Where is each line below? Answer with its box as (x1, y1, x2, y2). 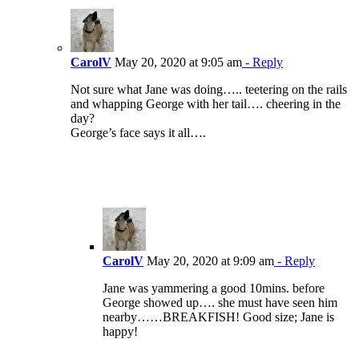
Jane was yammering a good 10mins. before (103, 281, 325, 296)
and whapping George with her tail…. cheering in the (71, 97, 341, 111)
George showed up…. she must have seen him (103, 296, 337, 310)
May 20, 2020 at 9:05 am (111, 55, 242, 70)
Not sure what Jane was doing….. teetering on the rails (71, 83, 347, 97)
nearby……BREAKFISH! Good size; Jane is (103, 310, 334, 325)
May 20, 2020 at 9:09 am (143, 254, 274, 268)
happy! (103, 325, 138, 339)
